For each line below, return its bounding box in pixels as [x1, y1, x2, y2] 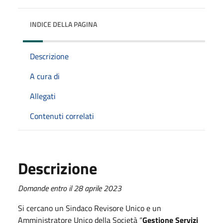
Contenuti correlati [30, 110, 94, 122]
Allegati [30, 90, 56, 102]
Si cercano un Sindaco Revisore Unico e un [18, 202, 161, 214]
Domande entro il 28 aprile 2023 [18, 182, 121, 194]
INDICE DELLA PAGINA [30, 18, 97, 29]
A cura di [30, 70, 60, 82]
